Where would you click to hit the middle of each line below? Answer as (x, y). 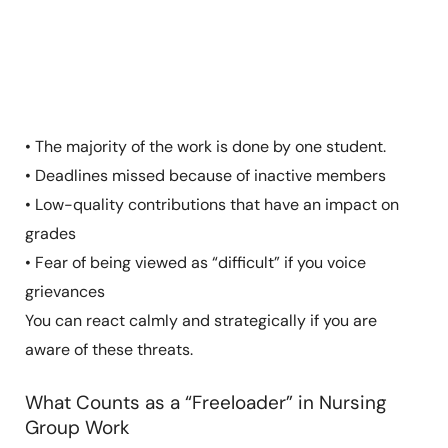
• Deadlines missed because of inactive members (205, 176)
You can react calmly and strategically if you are (200, 321)
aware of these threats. (108, 350)
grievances (64, 292)
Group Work (77, 428)
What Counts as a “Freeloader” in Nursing (205, 403)
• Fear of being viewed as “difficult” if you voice (195, 263)
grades (50, 234)
